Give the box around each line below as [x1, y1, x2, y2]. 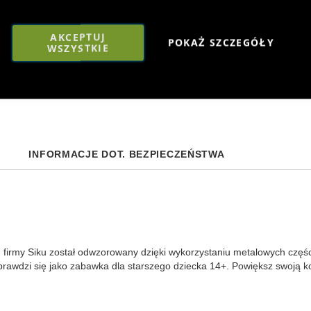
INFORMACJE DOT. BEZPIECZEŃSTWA [28, 148, 225, 160]
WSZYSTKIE [47, 41, 109, 55]
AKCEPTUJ [50, 30, 106, 44]
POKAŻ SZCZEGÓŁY [167, 35, 274, 49]
